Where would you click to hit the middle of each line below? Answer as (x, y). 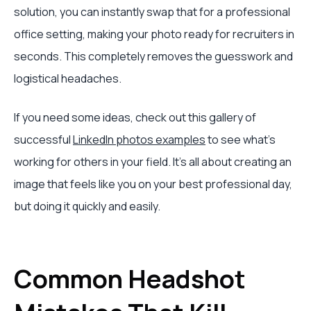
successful (43, 140)
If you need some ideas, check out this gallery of (135, 117)
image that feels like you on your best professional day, (153, 184)
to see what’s (241, 140)
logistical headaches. (68, 78)
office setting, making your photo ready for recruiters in (154, 34)
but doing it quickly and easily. (87, 206)
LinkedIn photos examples (139, 140)
